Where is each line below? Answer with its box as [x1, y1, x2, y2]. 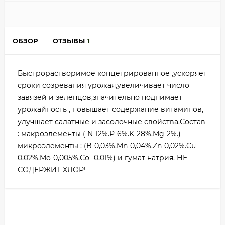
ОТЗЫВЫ [53, 37, 85, 45]
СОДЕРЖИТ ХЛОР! [18, 165, 86, 175]
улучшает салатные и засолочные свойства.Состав [18, 117, 205, 127]
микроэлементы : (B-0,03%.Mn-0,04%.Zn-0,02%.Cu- [18, 141, 198, 151]
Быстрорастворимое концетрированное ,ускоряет [18, 69, 207, 78]
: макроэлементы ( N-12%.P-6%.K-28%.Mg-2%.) [18, 129, 181, 139]
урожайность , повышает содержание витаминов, [18, 105, 203, 115]
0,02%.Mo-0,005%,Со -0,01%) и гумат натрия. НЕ [18, 153, 187, 163]
